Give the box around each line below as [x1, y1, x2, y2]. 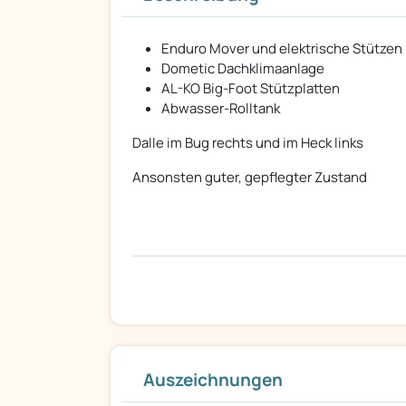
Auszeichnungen [143, 368, 283, 392]
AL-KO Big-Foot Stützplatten [161, 79, 340, 99]
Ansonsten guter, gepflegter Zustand [132, 168, 367, 188]
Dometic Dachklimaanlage [161, 59, 324, 79]
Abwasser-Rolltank [161, 99, 280, 119]
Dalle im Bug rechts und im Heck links [132, 133, 363, 153]
